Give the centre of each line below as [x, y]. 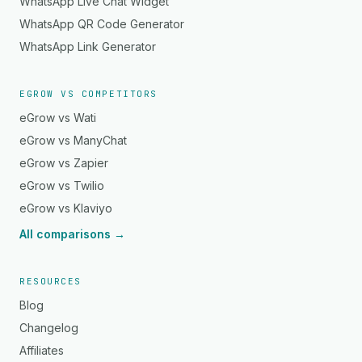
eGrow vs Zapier [64, 163]
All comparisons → [72, 234]
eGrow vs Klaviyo [66, 208]
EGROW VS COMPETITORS [88, 94]
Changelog [49, 328]
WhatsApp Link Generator [88, 46]
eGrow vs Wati [58, 118]
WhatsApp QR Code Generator [102, 24]
